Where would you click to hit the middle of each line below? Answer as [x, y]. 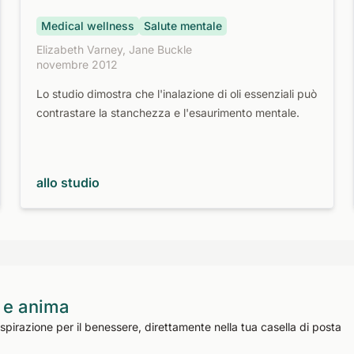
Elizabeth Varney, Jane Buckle [115, 49]
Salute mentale [183, 26]
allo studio [68, 183]
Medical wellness [88, 26]
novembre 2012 [77, 64]
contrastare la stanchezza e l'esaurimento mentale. [168, 113]
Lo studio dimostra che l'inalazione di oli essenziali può [177, 94]
